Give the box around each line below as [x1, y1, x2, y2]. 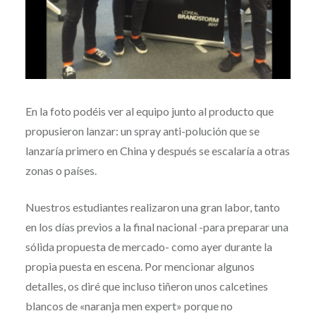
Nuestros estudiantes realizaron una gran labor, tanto [25, 200, 280, 214]
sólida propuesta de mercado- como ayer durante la [25, 239, 272, 253]
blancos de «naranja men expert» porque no [25, 298, 233, 312]
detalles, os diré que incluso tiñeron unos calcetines [25, 279, 268, 293]
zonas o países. [25, 163, 97, 177]
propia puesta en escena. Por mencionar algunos [25, 259, 255, 273]
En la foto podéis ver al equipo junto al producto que [25, 104, 274, 118]
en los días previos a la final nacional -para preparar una [25, 219, 288, 233]
